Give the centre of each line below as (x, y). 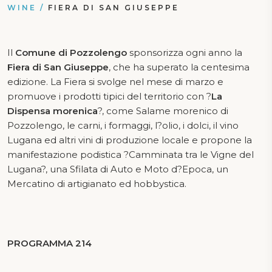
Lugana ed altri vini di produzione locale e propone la (130, 140)
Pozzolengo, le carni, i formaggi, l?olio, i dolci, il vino (123, 125)
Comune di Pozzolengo (71, 52)
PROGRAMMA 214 (49, 243)
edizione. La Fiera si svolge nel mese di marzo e (115, 81)
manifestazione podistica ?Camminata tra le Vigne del (131, 154)
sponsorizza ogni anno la (185, 52)
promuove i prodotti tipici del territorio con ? (109, 96)
